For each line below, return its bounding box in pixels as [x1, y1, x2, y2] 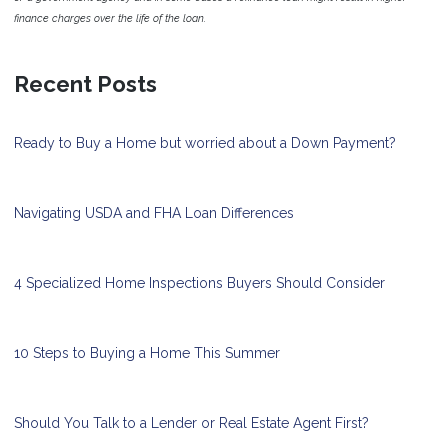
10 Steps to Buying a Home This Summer [14, 345, 280, 362]
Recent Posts [14, 71, 157, 98]
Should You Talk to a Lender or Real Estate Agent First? [14, 415, 369, 432]
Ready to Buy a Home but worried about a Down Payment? [14, 135, 396, 152]
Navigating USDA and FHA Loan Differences [14, 205, 294, 222]
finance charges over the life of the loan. [14, 12, 206, 25]
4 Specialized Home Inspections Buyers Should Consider [14, 275, 385, 292]
